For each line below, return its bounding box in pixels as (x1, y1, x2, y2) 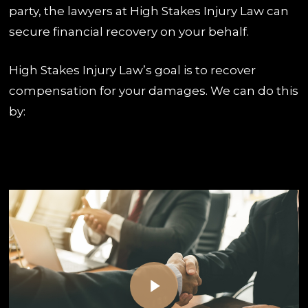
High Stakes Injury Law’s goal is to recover (9, 63, 256, 77)
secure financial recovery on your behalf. (9, 25, 250, 39)
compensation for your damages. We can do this (9, 83, 299, 98)
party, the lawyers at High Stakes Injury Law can (9, 4, 289, 19)
